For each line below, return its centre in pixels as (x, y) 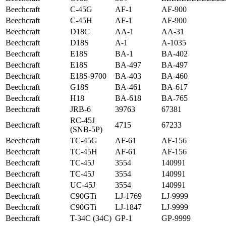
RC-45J (82, 120)
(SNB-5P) (86, 129)
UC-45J (83, 185)
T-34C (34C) (91, 218)
